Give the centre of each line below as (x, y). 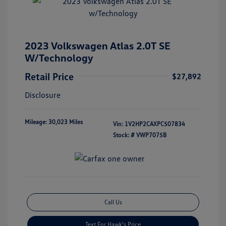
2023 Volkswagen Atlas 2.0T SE (98, 45)
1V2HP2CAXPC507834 (155, 124)
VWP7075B (151, 135)
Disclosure (43, 95)
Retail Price (49, 76)
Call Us (113, 202)
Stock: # (124, 135)
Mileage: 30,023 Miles (54, 122)
